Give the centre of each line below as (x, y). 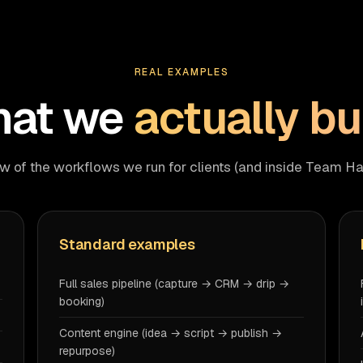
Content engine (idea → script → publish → (171, 333)
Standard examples (127, 244)
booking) (82, 301)
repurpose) (87, 351)
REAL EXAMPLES (181, 72)
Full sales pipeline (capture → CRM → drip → (174, 284)
